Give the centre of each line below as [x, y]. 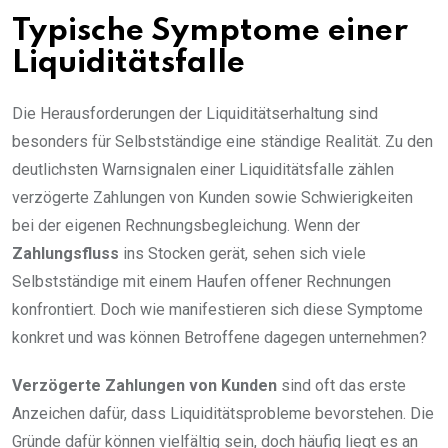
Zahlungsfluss [65, 254]
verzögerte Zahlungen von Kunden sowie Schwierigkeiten [212, 198]
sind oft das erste [341, 386]
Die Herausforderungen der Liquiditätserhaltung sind [195, 114]
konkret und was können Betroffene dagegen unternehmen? [219, 338]
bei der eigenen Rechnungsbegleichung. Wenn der [186, 226]
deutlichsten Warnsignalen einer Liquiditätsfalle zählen [203, 170]
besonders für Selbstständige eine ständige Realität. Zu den [222, 142]
